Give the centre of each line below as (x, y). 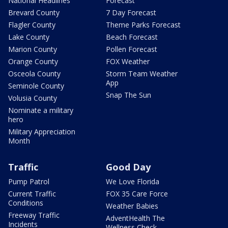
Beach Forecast (132, 37)
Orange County (33, 61)
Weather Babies (132, 206)
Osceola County (34, 73)
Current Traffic (32, 193)
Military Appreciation (42, 131)
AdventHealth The (135, 218)
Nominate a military (41, 110)
